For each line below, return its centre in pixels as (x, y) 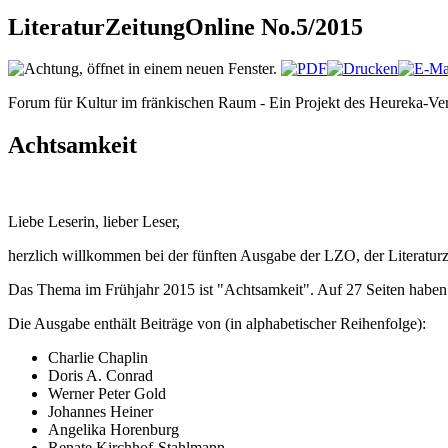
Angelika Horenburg (113, 430)
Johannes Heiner (100, 412)
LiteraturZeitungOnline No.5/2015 (185, 26)
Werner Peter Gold (107, 394)
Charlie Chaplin (98, 358)
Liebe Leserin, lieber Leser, (94, 222)
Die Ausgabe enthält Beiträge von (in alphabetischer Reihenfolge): (217, 324)
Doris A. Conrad (100, 376)
